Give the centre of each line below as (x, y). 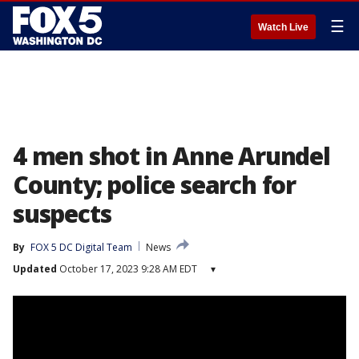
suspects (62, 214)
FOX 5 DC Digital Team (81, 247)
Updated (35, 269)
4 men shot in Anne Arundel (171, 156)
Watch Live (283, 27)
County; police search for (154, 185)
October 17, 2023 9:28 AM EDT (127, 269)
